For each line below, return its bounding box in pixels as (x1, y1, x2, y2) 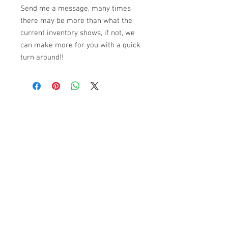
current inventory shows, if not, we (20, 28, 135, 38)
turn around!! (20, 53, 64, 62)
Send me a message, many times (20, 4, 131, 13)
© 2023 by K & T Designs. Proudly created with (9, 130, 147, 138)
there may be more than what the (20, 16, 132, 25)
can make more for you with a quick (20, 41, 140, 50)
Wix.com (9, 138, 34, 147)
